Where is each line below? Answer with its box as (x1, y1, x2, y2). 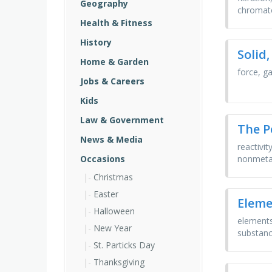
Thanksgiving (93, 256, 144, 268)
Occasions (80, 153, 125, 165)
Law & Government (80, 114, 164, 126)
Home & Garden (80, 56, 149, 67)
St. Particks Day (93, 239, 155, 251)
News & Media (80, 134, 143, 145)
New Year (93, 222, 132, 234)
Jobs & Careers (80, 75, 144, 87)
